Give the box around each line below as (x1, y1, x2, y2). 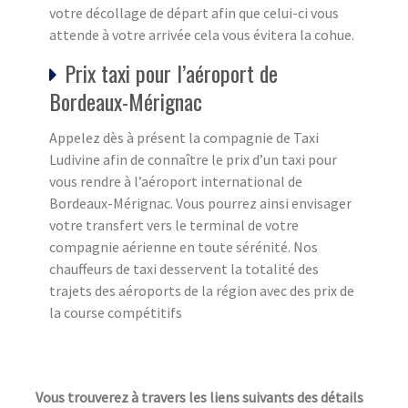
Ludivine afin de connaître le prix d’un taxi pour (49, 150, 337, 169)
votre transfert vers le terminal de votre (49, 216, 299, 235)
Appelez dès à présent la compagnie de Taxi (49, 128, 319, 148)
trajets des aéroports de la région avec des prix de (49, 281, 354, 301)
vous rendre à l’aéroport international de (49, 172, 302, 191)
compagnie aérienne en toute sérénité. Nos (49, 238, 318, 257)
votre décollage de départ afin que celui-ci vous (49, 4, 339, 23)
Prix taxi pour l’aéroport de (65, 56, 278, 90)
